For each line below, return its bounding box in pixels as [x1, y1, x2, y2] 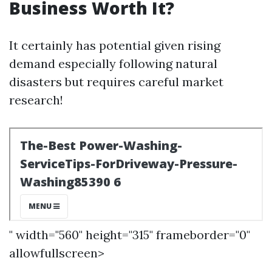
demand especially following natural [9, 56, 217, 71]
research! [9, 92, 63, 107]
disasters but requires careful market [9, 74, 223, 89]
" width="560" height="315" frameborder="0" [9, 227, 250, 242]
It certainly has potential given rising [9, 38, 220, 53]
